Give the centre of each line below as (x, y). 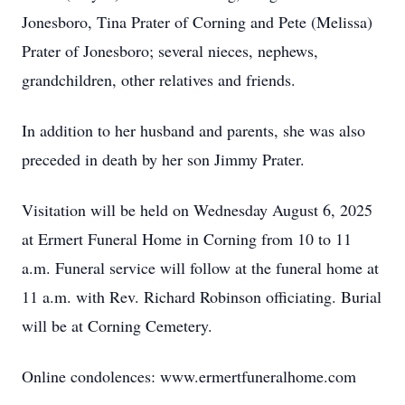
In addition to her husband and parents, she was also (193, 130)
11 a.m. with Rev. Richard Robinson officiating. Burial (202, 297)
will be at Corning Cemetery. (117, 325)
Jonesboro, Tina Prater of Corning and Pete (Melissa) (197, 22)
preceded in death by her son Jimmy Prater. (163, 159)
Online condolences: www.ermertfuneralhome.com (189, 376)
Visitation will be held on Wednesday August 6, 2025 (197, 210)
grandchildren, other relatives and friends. (159, 80)
